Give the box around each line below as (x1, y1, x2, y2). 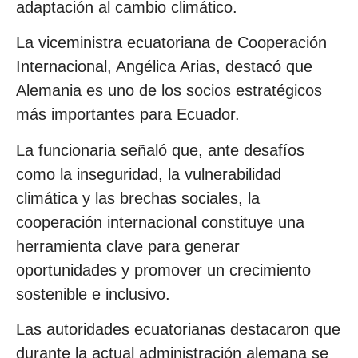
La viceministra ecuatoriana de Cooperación (16, 34, 327, 52)
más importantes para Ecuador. (16, 105, 240, 124)
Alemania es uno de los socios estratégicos (16, 82, 322, 100)
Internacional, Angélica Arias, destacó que (16, 58, 312, 76)
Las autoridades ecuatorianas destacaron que (16, 320, 340, 338)
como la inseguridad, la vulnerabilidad (16, 165, 281, 183)
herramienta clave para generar (16, 237, 240, 255)
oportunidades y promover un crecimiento (16, 261, 311, 279)
